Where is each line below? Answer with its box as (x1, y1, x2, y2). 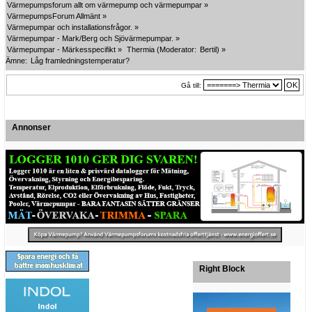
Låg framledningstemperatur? (31, 56, 130, 65)
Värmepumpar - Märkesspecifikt (7, 45, 116, 54)
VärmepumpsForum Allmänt (7, 11, 100, 20)
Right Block (199, 263, 245, 274)
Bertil (200, 45, 217, 54)
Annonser (12, 122, 51, 132)
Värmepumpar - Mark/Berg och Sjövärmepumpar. (7, 33, 173, 42)
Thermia (127, 45, 155, 54)
